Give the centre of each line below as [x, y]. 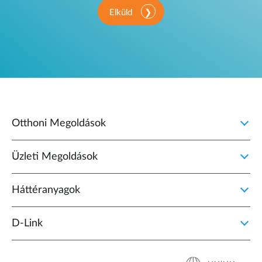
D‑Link [27, 224]
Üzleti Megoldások [55, 157]
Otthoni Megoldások [59, 124]
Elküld [121, 13]
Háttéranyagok [46, 190]
